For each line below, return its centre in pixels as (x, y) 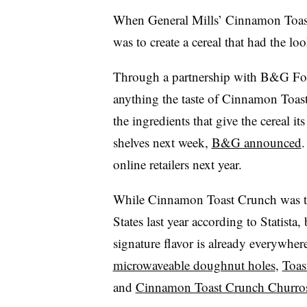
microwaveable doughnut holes (194, 265)
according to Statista (244, 221)
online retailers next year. (177, 164)
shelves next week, (162, 142)
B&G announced (256, 142)
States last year (152, 221)
